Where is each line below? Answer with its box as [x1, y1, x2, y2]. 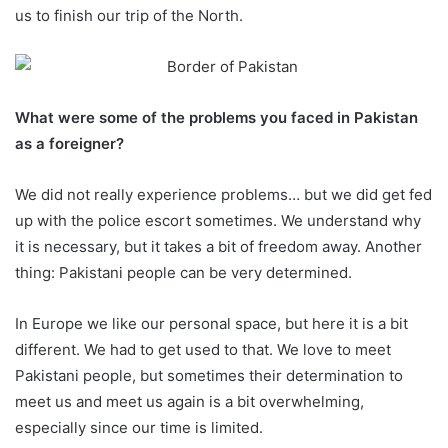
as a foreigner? [15, 134, 124, 154]
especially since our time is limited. [15, 418, 263, 438]
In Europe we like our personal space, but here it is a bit [15, 314, 408, 334]
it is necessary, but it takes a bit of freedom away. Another [15, 237, 422, 257]
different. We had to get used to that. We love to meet [15, 340, 391, 360]
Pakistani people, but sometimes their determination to [15, 366, 403, 386]
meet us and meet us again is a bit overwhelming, [15, 392, 364, 412]
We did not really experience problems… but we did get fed [15, 185, 432, 205]
